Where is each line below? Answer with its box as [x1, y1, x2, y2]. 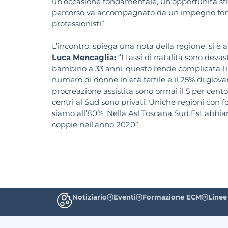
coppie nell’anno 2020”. [52, 120, 140, 130]
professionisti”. [52, 19, 106, 29]
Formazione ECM [142, 192, 202, 201]
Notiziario [72, 192, 107, 201]
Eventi [113, 192, 136, 201]
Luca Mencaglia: [52, 52, 116, 63]
